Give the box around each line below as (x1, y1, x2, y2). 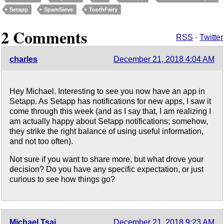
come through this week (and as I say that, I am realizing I (9, 107, 211, 116)
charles (9, 55, 37, 64)
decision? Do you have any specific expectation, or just (9, 165, 203, 174)
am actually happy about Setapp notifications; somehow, (9, 117, 208, 126)
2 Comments (1, 25, 87, 49)
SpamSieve (44, 6, 73, 12)
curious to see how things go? (9, 175, 115, 184)
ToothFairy (89, 6, 117, 12)
